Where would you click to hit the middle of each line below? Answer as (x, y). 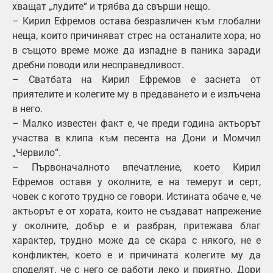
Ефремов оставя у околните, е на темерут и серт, (136, 182)
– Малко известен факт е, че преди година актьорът (136, 124)
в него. (27, 109)
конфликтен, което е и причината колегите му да (136, 255)
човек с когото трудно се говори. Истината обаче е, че (136, 197)
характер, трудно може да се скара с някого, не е (136, 241)
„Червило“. (37, 153)
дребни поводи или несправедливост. (98, 65)
